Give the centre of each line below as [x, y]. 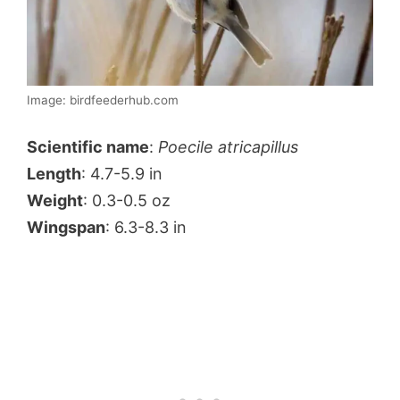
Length [54, 174]
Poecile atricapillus [228, 147]
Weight [55, 201]
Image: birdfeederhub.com [103, 100]
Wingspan [66, 228]
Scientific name [88, 147]
